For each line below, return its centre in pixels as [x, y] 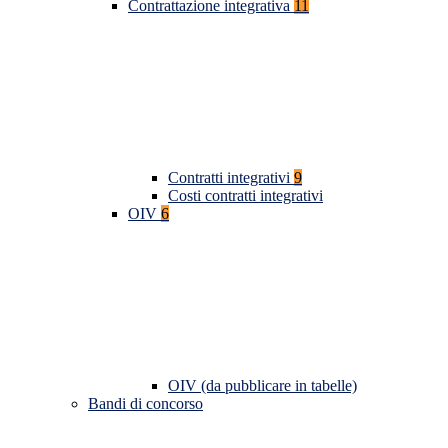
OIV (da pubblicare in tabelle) [262, 386]
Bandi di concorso [145, 404]
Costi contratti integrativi [245, 196]
